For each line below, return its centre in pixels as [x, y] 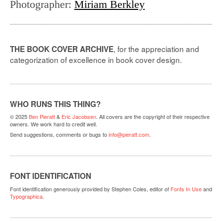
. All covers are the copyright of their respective [153, 117]
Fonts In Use [186, 189]
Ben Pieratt [42, 117]
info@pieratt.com [129, 134]
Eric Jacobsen [79, 117]
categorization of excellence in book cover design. [96, 59]
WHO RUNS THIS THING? [55, 104]
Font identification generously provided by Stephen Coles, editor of [89, 189]
